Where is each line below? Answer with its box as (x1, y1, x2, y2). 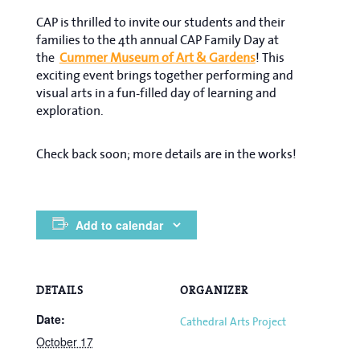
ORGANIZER (180, 280, 248, 299)
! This (255, 46, 284, 67)
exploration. (35, 99, 104, 121)
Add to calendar (75, 216, 163, 233)
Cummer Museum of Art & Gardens (59, 46, 256, 67)
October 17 (35, 333, 93, 350)
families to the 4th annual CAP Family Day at (35, 28, 279, 50)
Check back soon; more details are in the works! (35, 142, 297, 164)
